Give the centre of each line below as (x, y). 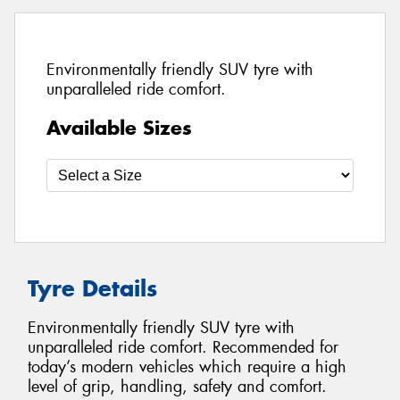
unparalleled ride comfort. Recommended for (183, 348)
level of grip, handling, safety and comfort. (177, 387)
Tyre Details (92, 288)
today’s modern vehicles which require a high (187, 367)
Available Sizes (119, 127)
